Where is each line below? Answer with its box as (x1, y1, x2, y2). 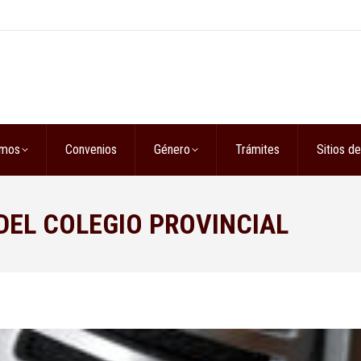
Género (153, 142, 190, 157)
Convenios (64, 142, 117, 157)
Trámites (234, 142, 280, 157)
